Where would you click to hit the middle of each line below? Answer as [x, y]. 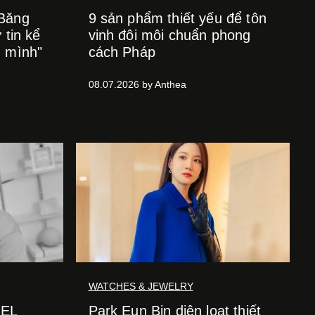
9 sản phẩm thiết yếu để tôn [177, 19]
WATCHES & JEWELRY [141, 287]
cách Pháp [122, 52]
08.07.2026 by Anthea [137, 85]
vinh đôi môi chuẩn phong [169, 36]
